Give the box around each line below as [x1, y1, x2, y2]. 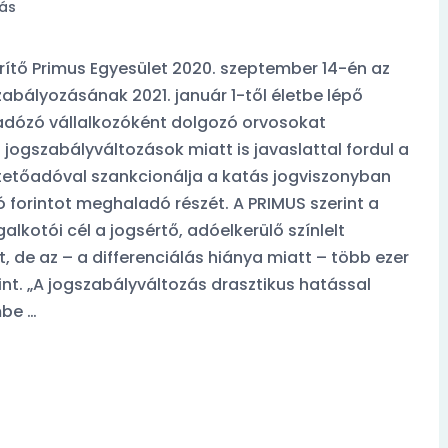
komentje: [229, 321, 311, 344]
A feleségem [310, 376, 426, 401]
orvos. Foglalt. [306, 406, 437, 431]
